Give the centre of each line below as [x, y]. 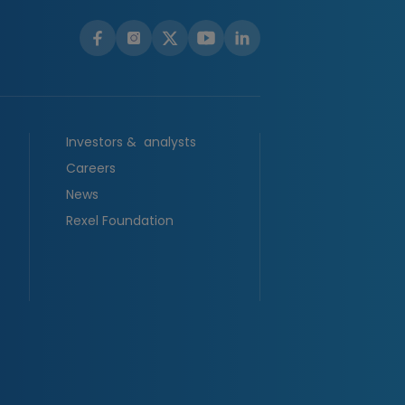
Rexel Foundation [120, 221]
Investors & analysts [131, 142]
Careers [91, 168]
